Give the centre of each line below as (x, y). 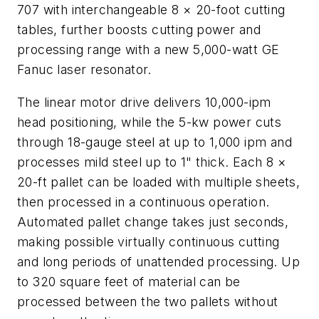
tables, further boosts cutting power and (139, 29)
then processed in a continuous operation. (143, 202)
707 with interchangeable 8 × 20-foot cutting (151, 9)
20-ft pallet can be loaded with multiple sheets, (159, 182)
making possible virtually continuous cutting (148, 241)
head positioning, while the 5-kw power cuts (150, 122)
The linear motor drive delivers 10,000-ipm (144, 102)
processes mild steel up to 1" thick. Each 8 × (152, 162)
